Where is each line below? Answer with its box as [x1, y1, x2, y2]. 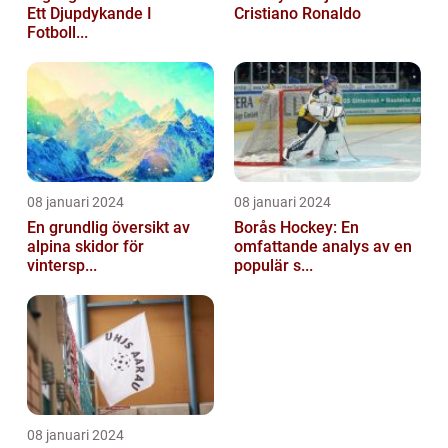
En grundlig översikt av [27, 217, 190, 237]
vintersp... [27, 255, 97, 275]
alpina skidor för [27, 236, 144, 256]
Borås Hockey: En [234, 217, 359, 237]
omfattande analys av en [234, 236, 412, 256]
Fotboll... [27, 22, 88, 42]
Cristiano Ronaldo [234, 3, 361, 23]
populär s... [234, 255, 313, 275]
